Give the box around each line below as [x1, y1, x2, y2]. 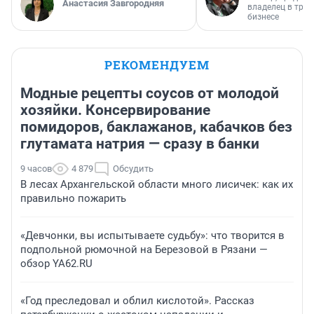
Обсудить [113, 163, 153, 175]
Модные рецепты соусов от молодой [20, 85, 279, 102]
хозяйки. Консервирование [20, 102, 210, 119]
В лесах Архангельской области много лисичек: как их [20, 178, 293, 191]
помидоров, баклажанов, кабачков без [20, 118, 292, 136]
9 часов [20, 163, 52, 175]
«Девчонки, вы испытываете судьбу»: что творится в [20, 229, 285, 243]
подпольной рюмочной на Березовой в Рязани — [20, 243, 268, 257]
